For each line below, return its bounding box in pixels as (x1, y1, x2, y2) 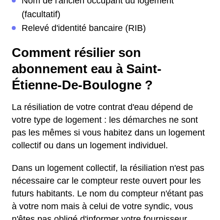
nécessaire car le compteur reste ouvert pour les (12, 176, 201, 186)
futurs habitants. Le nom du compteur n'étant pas (12, 189, 203, 198)
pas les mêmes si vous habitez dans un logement (12, 128, 205, 137)
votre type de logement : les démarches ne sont (12, 115, 198, 125)
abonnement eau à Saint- (12, 62, 162, 76)
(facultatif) (22, 9, 60, 19)
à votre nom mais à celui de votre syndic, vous (12, 201, 193, 211)
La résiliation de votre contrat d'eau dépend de (12, 102, 193, 112)
